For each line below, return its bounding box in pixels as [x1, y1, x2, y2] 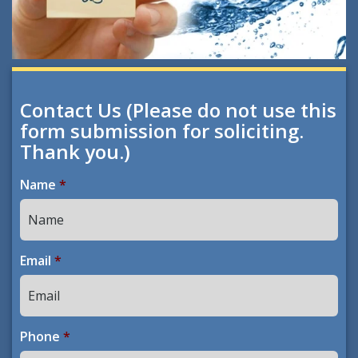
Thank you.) [20, 137, 130, 165]
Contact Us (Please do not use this [20, 96, 336, 123]
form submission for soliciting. [20, 117, 304, 144]
